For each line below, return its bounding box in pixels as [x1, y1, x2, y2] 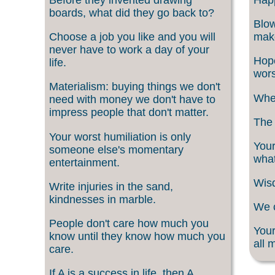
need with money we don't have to [49, 93, 215, 106]
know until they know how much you [49, 230, 225, 242]
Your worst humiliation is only [49, 130, 191, 143]
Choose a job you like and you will [49, 31, 215, 44]
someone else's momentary [49, 143, 184, 156]
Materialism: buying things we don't [49, 80, 220, 93]
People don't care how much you [49, 217, 209, 230]
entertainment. [49, 156, 120, 169]
